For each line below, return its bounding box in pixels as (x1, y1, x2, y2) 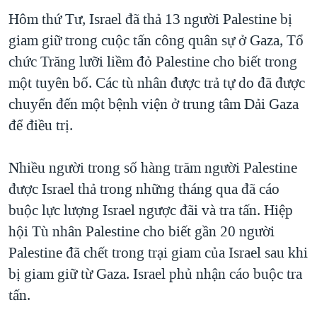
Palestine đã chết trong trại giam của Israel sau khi (8, 243, 308, 263)
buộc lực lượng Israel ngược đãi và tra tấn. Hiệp (8, 200, 293, 221)
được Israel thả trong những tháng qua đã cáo (8, 179, 279, 200)
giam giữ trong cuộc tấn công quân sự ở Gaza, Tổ (8, 30, 304, 51)
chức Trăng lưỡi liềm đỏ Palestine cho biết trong (8, 52, 297, 72)
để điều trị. (8, 115, 73, 136)
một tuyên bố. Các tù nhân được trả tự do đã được (8, 73, 305, 93)
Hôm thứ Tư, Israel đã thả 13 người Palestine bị (8, 9, 292, 30)
